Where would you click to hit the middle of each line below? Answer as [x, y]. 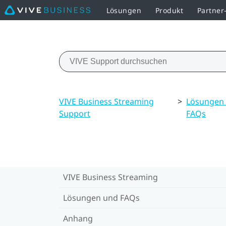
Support [75, 113]
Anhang [78, 218]
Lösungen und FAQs [101, 197]
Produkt [169, 10]
